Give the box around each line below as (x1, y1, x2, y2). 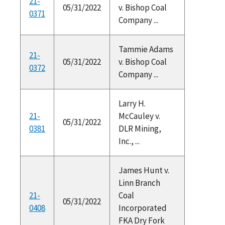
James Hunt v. (118, 164, 169, 176)
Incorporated (118, 202, 167, 213)
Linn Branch (118, 177, 160, 188)
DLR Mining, (118, 123, 161, 134)
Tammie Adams (118, 43, 173, 55)
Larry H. (118, 97, 146, 109)
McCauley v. (118, 110, 160, 122)
